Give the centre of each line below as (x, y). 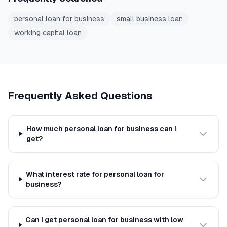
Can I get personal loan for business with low (105, 220)
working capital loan (48, 33)
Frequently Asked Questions (80, 96)
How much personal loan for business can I (101, 129)
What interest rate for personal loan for (95, 174)
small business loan (150, 19)
